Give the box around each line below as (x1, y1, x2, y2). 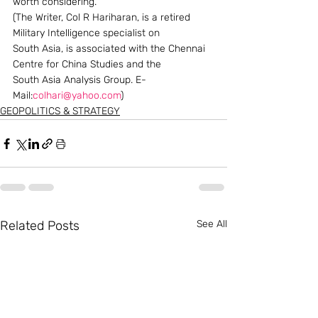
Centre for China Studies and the (13, 58, 164, 70)
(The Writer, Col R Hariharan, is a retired (13, 11, 193, 23)
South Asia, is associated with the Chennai (13, 43, 208, 55)
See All (197, 218, 227, 230)
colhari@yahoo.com (33, 89, 121, 102)
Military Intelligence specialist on (13, 27, 163, 39)
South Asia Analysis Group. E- (13, 74, 146, 86)
